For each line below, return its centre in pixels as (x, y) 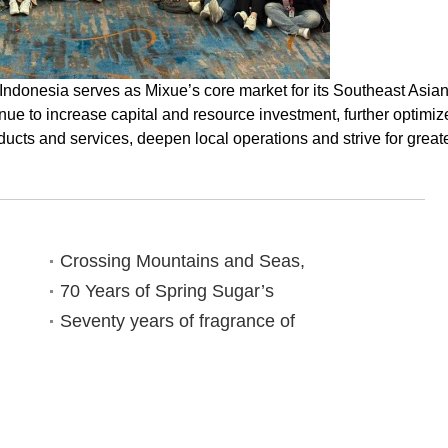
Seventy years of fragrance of (177, 321)
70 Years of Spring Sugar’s (167, 291)
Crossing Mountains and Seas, (182, 261)
